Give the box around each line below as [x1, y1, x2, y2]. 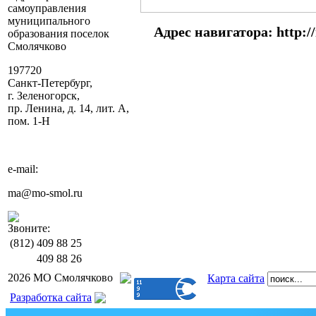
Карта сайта [207, 272, 265, 284]
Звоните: [8, 222, 50, 234]
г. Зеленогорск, [8, 90, 80, 102]
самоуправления [8, 2, 86, 14]
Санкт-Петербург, [8, 77, 92, 89]
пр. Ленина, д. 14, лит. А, [8, 102, 129, 114]
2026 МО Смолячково [8, 272, 113, 284]
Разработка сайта [10, 291, 92, 303]
